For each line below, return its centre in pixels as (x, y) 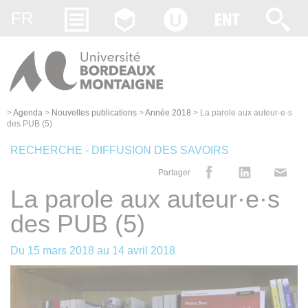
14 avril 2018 (144, 250)
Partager (174, 172)
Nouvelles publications (94, 112)
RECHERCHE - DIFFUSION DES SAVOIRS (120, 150)
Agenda (28, 112)
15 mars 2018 (61, 250)
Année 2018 (168, 112)
